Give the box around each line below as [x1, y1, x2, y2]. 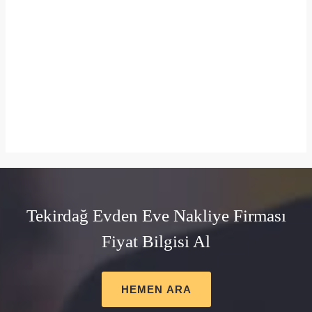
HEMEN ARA [120, 283, 192, 295]
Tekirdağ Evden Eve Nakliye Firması [26, 206, 286, 225]
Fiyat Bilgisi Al [102, 232, 210, 251]
